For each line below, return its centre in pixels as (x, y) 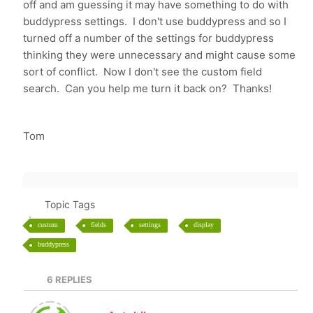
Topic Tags (70, 204)
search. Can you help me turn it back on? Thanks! (148, 88)
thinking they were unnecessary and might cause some (160, 55)
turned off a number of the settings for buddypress (149, 38)
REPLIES (72, 279)
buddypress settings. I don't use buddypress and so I (155, 21)
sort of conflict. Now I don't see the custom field (143, 72)
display (204, 225)
